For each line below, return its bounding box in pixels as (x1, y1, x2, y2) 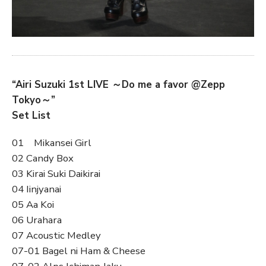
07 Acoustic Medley (12, 228, 101, 242)
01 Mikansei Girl (12, 135, 91, 150)
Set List (12, 108, 50, 122)
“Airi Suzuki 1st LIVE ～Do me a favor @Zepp (12, 77, 225, 91)
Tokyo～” (12, 93, 55, 107)
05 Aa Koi (12, 197, 54, 211)
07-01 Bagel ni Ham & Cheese (12, 243, 145, 258)
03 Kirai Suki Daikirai (12, 166, 100, 180)
